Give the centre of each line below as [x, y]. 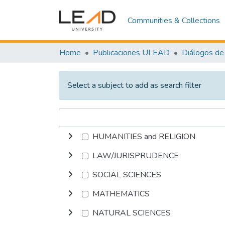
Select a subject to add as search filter [134, 85]
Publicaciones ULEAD [131, 53]
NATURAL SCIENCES [132, 213]
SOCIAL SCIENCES [127, 175]
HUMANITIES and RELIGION [144, 137]
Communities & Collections [174, 20]
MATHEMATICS [121, 194]
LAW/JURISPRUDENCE [136, 156]
